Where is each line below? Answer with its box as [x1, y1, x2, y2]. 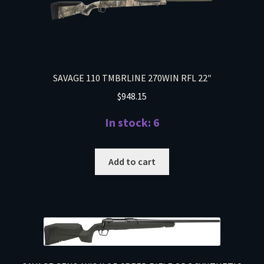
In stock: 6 [104, 115, 160, 130]
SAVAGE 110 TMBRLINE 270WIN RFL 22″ [52, 72, 212, 84]
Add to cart [108, 156, 156, 168]
